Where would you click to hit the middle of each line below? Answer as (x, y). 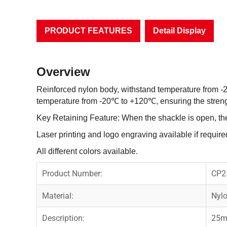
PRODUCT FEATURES (88, 30)
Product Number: (72, 173)
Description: (63, 218)
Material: (58, 196)
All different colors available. (87, 151)
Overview (63, 71)
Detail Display (179, 30)
